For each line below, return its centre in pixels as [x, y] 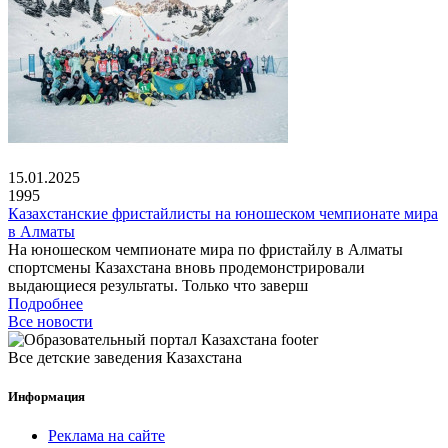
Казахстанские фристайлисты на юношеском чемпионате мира [223, 213]
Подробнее [45, 303]
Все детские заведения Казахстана [125, 357]
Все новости [50, 321]
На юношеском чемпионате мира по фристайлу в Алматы [205, 249]
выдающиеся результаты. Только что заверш [158, 285]
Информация [46, 397]
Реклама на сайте [106, 436]
